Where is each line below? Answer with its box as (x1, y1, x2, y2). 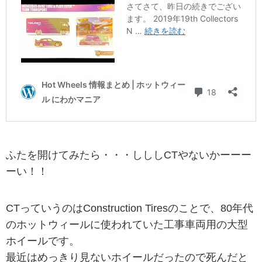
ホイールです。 (6, 235, 80, 247)
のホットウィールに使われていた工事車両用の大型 (6, 219, 248, 231)
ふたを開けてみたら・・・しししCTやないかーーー (6, 149, 251, 161)
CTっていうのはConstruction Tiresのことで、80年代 (6, 202, 253, 215)
